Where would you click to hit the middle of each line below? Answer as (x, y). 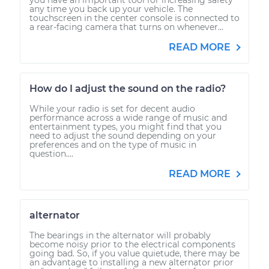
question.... (51, 153)
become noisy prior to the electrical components (132, 244)
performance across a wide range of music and (128, 117)
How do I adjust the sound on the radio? (128, 88)
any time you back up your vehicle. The (111, 9)
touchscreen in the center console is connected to (134, 18)
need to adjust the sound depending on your (123, 135)
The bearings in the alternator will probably (120, 235)
